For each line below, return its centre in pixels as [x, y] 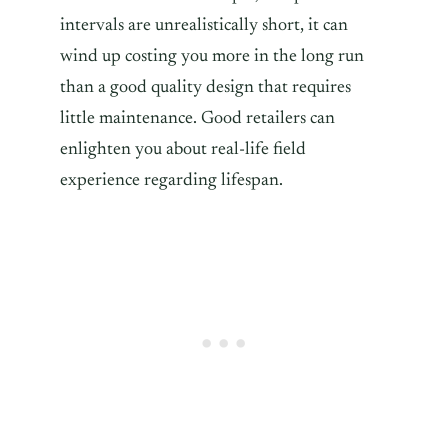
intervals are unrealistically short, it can [204, 25]
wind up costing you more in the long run [212, 56]
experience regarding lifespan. [171, 180]
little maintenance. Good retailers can [197, 118]
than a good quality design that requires [205, 87]
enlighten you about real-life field [183, 149]
